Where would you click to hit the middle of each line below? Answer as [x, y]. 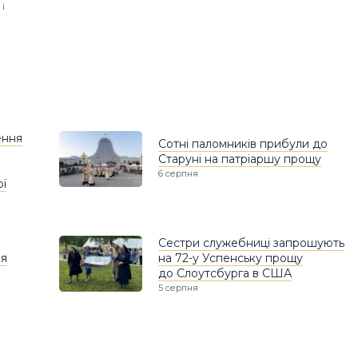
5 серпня [178, 288]
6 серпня [178, 174]
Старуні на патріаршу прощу [240, 159]
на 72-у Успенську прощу [231, 259]
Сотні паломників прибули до [243, 144]
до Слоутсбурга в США [225, 274]
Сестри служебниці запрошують [251, 243]
